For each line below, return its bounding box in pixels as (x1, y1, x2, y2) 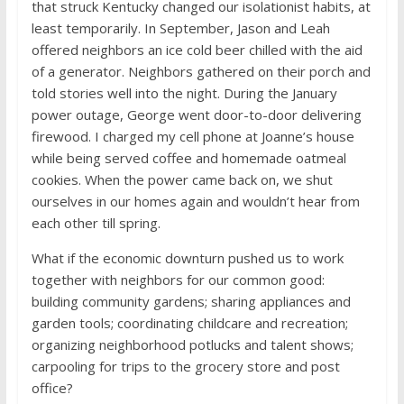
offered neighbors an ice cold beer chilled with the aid (31, 40, 363, 59)
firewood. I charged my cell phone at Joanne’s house (31, 126, 354, 145)
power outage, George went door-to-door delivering (31, 105, 362, 124)
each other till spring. (31, 213, 161, 232)
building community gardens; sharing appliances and (31, 291, 351, 310)
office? (31, 378, 73, 397)
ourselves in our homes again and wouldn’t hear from (31, 191, 360, 210)
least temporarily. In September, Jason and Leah (31, 18, 330, 37)
